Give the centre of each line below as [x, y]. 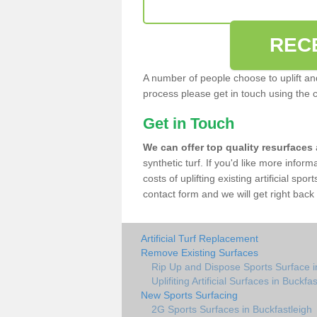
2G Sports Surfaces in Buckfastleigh [232, 309]
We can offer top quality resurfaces [228, 147]
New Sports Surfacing [189, 295]
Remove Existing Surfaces [200, 253]
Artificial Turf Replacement [200, 238]
